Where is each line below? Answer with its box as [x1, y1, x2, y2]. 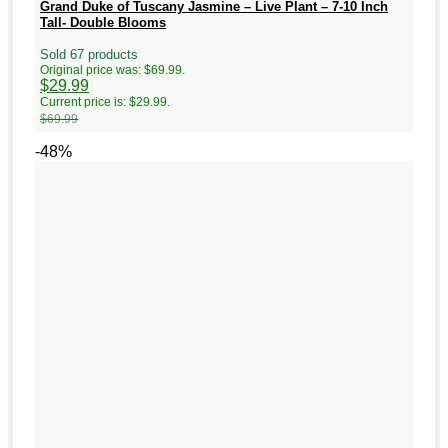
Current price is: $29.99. [40, 95, 170, 110]
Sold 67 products [40, 47, 138, 63]
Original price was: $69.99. [40, 63, 185, 78]
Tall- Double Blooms [40, 14, 166, 30]
